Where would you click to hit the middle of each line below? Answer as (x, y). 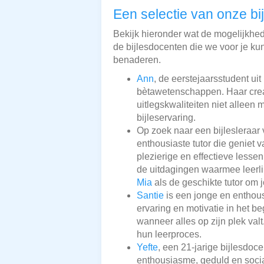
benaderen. (137, 60)
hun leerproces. (169, 234)
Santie (150, 195)
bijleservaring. (166, 117)
